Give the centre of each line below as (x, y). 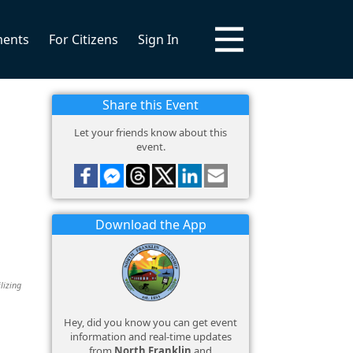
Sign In (158, 39)
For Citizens (84, 39)
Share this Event (150, 105)
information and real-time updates (150, 336)
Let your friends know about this (150, 132)
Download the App (150, 225)
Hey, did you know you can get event (150, 322)
